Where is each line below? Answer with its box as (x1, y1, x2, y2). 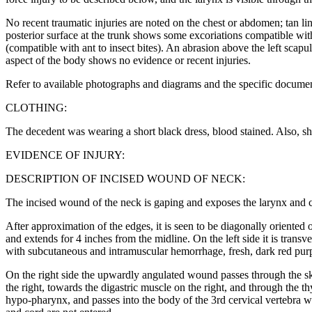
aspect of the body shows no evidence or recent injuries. (6, 54, 251, 67)
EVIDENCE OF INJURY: (6, 149, 125, 162)
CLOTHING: (6, 102, 67, 114)
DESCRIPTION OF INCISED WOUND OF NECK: (6, 173, 245, 185)
